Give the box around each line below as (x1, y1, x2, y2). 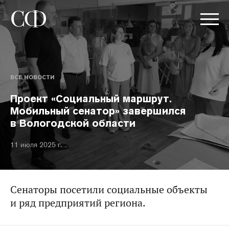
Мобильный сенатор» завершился (10, 104, 186, 118)
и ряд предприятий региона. (10, 196, 146, 210)
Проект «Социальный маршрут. (10, 92, 172, 105)
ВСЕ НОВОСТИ (10, 74, 54, 81)
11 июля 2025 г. (10, 140, 62, 149)
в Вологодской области (10, 117, 136, 130)
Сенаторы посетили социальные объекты (10, 183, 208, 196)
